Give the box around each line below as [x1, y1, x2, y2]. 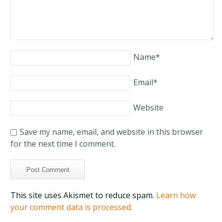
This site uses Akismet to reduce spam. [10, 190, 157, 201]
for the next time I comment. [10, 138, 116, 149]
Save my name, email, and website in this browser [20, 126, 204, 137]
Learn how [156, 190, 196, 201]
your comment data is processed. [10, 202, 133, 213]
